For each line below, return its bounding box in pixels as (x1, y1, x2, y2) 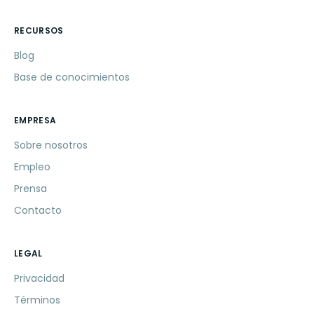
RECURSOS (14, 25, 64, 37)
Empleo (14, 160, 50, 175)
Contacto (14, 203, 62, 218)
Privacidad (14, 271, 64, 286)
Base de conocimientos (14, 70, 130, 85)
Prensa (14, 182, 47, 196)
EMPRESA (14, 114, 57, 127)
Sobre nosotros (14, 138, 88, 153)
